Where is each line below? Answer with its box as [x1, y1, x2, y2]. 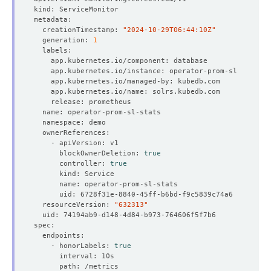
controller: [34, 158, 110, 168]
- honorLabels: [34, 241, 114, 250]
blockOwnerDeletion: [34, 148, 144, 157]
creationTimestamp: [34, 25, 123, 34]
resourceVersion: [34, 200, 114, 209]
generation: [34, 35, 93, 44]
